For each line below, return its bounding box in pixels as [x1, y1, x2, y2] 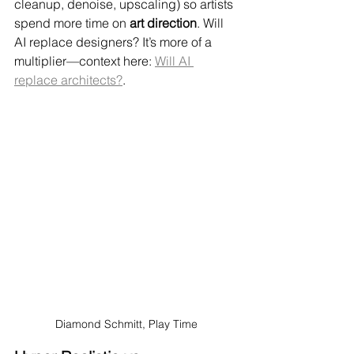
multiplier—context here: [14, 52, 155, 69]
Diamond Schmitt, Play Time [55, 316, 198, 331]
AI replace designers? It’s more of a [14, 33, 215, 50]
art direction [130, 14, 197, 31]
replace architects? [14, 71, 122, 88]
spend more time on [14, 14, 130, 31]
